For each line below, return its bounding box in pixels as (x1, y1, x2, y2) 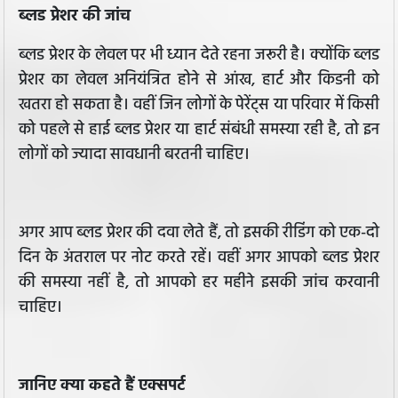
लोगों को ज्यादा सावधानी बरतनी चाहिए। (19, 142, 250, 169)
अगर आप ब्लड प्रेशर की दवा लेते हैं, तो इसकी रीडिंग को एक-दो (19, 220, 379, 247)
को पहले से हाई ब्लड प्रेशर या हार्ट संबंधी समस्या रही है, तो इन (19, 117, 379, 144)
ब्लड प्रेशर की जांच (19, 4, 131, 30)
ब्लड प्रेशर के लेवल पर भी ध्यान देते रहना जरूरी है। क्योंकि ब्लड (19, 43, 379, 69)
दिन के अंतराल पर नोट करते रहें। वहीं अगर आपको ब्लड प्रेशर (19, 245, 379, 272)
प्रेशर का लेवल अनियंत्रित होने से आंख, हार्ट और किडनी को (19, 68, 379, 94)
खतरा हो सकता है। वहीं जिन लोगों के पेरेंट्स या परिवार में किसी (19, 92, 379, 119)
